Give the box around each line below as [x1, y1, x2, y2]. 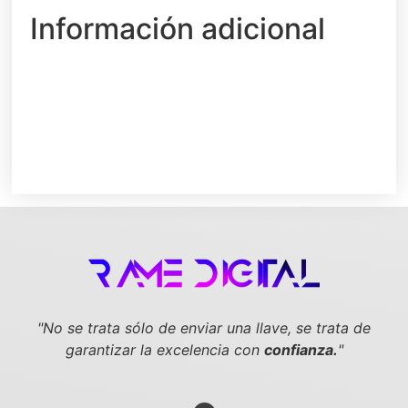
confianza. [263, 341, 338, 360]
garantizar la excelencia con [65, 341, 264, 360]
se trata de [296, 319, 371, 338]
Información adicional [30, 11, 326, 47]
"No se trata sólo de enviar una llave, [37, 319, 296, 338]
